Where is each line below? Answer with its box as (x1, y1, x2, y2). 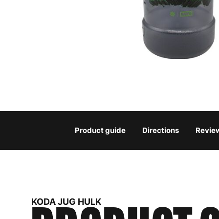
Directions (142, 126, 179, 135)
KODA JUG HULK (31, 197, 101, 207)
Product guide (75, 126, 126, 135)
